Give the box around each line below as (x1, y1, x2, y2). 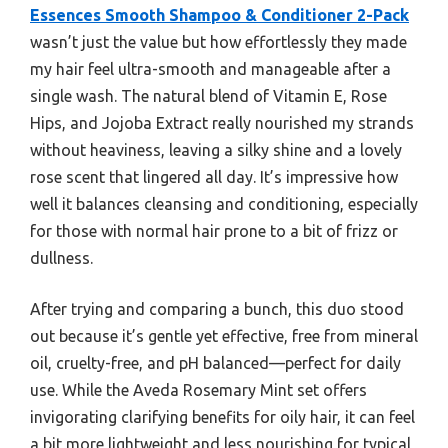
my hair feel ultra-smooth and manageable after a (30, 60, 391, 79)
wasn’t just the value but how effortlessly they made (30, 33, 407, 52)
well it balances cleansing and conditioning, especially (30, 195, 418, 214)
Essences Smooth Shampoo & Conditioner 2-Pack (30, 6, 409, 25)
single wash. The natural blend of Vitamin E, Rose (30, 87, 387, 106)
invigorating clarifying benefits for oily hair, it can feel (30, 408, 415, 427)
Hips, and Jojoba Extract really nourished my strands (30, 114, 414, 133)
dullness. (30, 249, 93, 268)
